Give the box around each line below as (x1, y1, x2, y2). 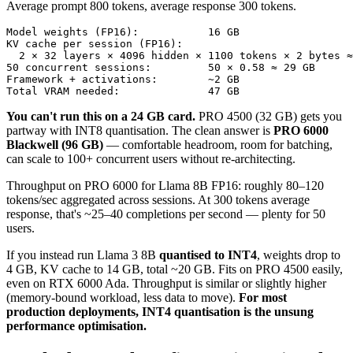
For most (239, 291, 287, 305)
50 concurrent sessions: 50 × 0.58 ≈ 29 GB (6, 61, 315, 74)
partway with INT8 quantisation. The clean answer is (6, 124, 273, 138)
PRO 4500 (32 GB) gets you (195, 110, 342, 124)
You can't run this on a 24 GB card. (6, 110, 195, 124)
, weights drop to (257, 248, 340, 262)
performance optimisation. (6, 319, 147, 333)
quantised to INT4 (159, 248, 257, 262)
